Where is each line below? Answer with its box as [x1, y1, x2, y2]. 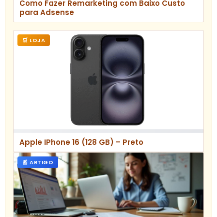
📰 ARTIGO [22, 158, 53, 166]
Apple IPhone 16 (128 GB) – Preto [19, 137, 143, 147]
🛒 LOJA [22, 36, 45, 45]
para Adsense [19, 7, 74, 18]
